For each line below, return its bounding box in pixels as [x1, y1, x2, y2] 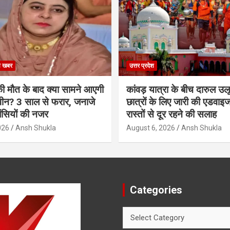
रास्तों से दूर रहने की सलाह [126, 108, 217, 120]
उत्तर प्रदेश [129, 62, 154, 69]
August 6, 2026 [126, 123, 175, 132]
